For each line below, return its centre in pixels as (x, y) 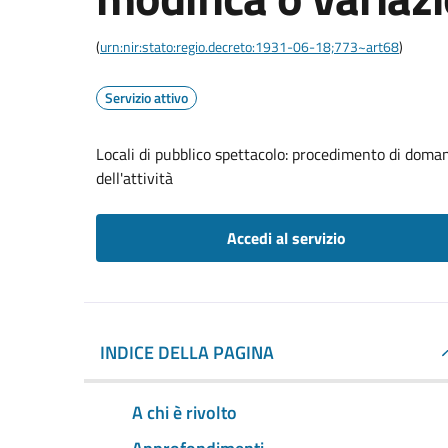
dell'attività (134, 178)
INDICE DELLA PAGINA (187, 352)
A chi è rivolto (184, 412)
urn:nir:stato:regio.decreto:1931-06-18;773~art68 (249, 46)
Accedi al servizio (286, 238)
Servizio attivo (146, 97)
